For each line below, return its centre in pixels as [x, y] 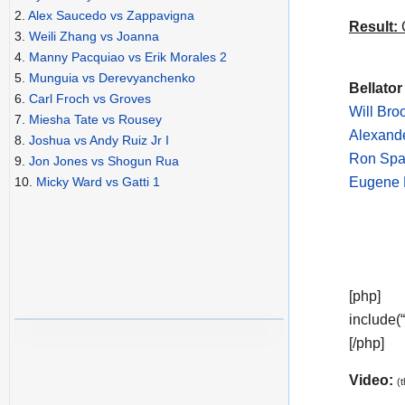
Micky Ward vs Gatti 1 [98, 182]
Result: [373, 27]
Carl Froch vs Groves [90, 99]
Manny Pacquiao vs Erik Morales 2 [128, 57]
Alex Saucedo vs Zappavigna [111, 16]
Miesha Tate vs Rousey [95, 120]
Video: [373, 381]
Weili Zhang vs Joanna [94, 37]
